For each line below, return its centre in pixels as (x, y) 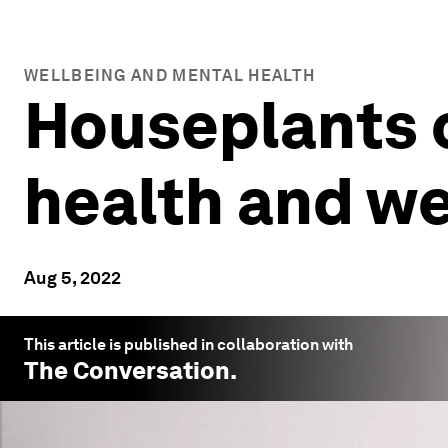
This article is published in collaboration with (188, 344)
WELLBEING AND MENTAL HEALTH (170, 75)
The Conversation (127, 370)
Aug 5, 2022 (72, 277)
